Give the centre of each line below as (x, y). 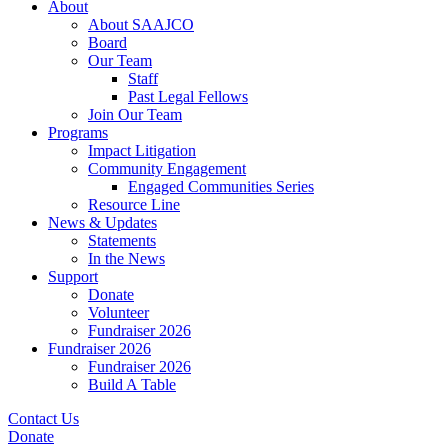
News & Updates (102, 222)
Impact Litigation (142, 150)
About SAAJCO (141, 24)
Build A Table (132, 384)
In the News (126, 258)
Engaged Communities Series (221, 186)
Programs (78, 132)
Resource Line (134, 204)
